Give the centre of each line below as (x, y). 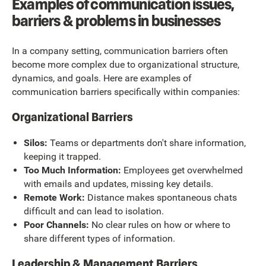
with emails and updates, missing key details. (118, 183)
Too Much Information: (72, 170)
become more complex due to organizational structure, (126, 64)
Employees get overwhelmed (182, 170)
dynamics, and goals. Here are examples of (102, 78)
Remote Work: (54, 197)
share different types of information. (99, 238)
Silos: (35, 142)
